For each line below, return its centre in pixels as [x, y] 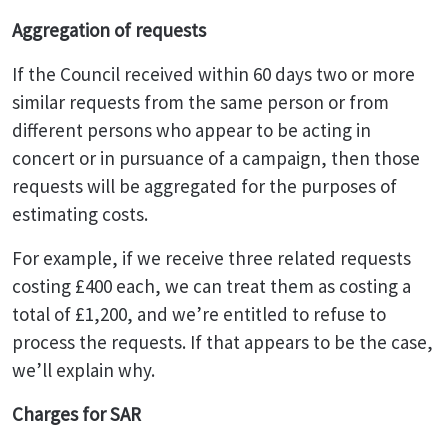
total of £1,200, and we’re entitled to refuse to [199, 314]
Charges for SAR [76, 414]
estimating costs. [80, 214]
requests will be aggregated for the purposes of [204, 186]
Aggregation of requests [109, 30]
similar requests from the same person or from [200, 102]
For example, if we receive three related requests [211, 258]
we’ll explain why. [83, 370]
